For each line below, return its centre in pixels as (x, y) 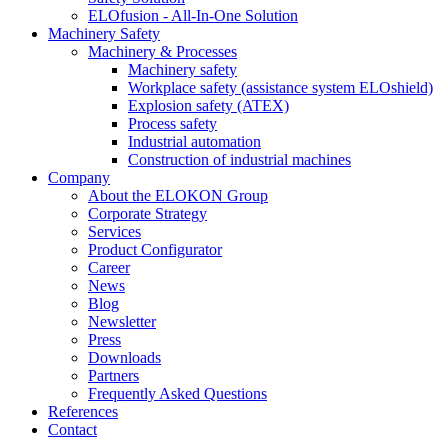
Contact (72, 430)
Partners (113, 376)
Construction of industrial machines (239, 160)
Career (109, 268)
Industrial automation (194, 142)
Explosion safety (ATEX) (208, 106)
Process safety (172, 124)
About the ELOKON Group (178, 196)
